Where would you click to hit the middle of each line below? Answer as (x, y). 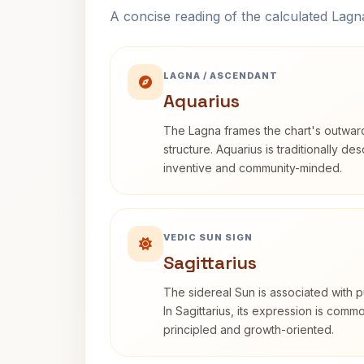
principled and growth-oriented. (249, 329)
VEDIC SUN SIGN (208, 237)
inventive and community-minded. (253, 168)
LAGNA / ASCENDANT (221, 76)
